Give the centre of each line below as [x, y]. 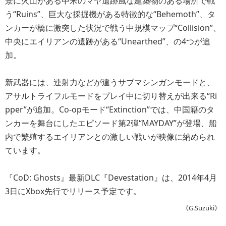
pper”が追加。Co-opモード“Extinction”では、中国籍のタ [110, 109]
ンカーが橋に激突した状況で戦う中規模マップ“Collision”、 [113, 28]
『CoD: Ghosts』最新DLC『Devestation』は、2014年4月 [111, 178]
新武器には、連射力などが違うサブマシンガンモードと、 [110, 82]
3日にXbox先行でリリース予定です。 [73, 191]
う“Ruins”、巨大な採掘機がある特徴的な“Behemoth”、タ [110, 14]
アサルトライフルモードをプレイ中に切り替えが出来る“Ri [111, 96]
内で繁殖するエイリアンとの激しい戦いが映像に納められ [110, 137]
